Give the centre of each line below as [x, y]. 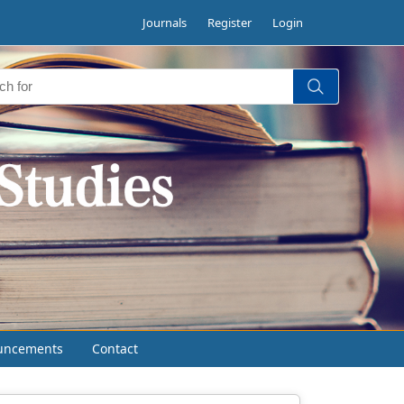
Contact [115, 349]
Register [230, 23]
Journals [165, 23]
